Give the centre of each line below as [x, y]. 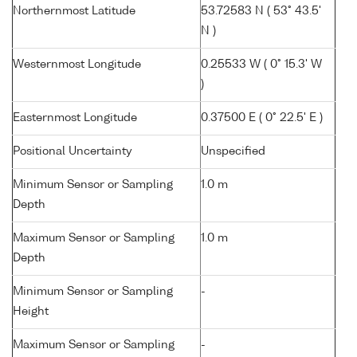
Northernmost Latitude [74, 12]
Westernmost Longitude [77, 65]
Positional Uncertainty [73, 152]
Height [31, 312]
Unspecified [233, 152]
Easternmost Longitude [75, 118]
